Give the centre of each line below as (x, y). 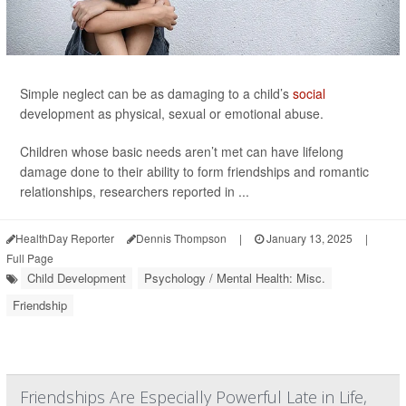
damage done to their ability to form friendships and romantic (194, 171)
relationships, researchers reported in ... (135, 191)
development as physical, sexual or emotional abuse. (172, 113)
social (309, 93)
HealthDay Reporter (65, 238)
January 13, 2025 (308, 238)
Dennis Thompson (181, 238)
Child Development (77, 278)
